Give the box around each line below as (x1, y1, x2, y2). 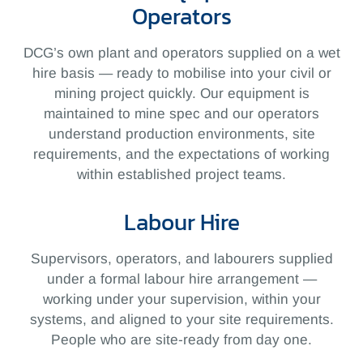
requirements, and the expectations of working (33, 146, 330, 163)
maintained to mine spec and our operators (44, 105, 319, 122)
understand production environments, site (48, 126, 315, 143)
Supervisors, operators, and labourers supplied (30, 250, 333, 267)
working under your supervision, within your (42, 291, 321, 308)
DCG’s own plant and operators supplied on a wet (23, 45, 340, 62)
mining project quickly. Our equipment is (53, 85, 310, 102)
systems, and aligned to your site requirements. (29, 311, 334, 328)
